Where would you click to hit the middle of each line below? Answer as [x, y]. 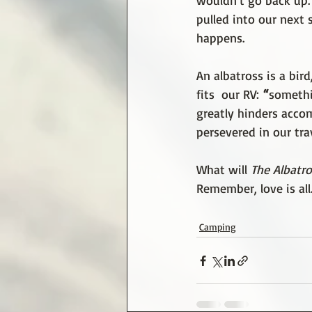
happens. [220, 38]
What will [224, 170]
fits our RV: [228, 94]
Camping [218, 227]
